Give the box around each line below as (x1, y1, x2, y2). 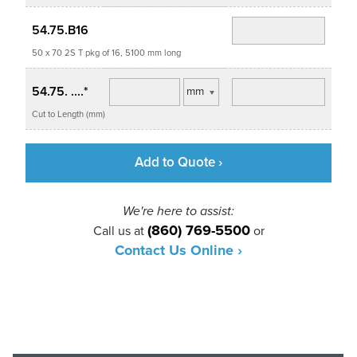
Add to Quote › (135, 154, 222, 171)
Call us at (92, 223, 147, 240)
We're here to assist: (123, 203, 234, 220)
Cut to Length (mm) (32, 108, 105, 120)
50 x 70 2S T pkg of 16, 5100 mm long (32, 47, 181, 58)
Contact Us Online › (115, 241, 242, 260)
